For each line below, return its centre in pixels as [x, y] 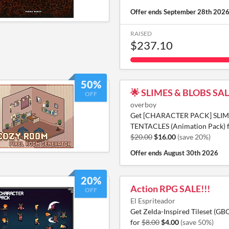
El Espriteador [153, 201]
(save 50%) [197, 222]
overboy [143, 105]
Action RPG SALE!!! [170, 189]
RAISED [141, 33]
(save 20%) [194, 137]
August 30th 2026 [191, 153]
